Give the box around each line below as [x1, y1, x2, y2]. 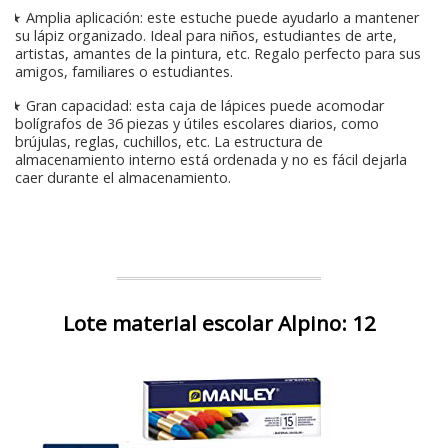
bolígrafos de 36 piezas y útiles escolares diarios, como [15, 114, 379, 134]
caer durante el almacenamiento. [15, 168, 231, 188]
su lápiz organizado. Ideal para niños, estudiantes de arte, [15, 26, 397, 46]
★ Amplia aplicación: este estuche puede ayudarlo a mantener [5, 8, 419, 28]
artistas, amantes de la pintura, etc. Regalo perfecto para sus [15, 44, 421, 64]
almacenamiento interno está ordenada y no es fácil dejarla [15, 150, 407, 170]
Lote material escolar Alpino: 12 [62, 309, 376, 338]
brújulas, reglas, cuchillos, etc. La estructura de [15, 132, 323, 152]
